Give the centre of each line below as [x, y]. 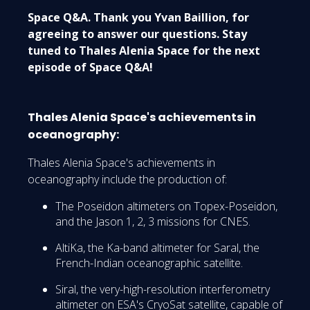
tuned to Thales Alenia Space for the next [144, 51]
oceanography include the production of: [127, 180]
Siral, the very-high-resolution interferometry [163, 290]
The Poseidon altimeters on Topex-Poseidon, [166, 207]
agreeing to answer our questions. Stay [137, 34]
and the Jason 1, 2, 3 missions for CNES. [153, 222]
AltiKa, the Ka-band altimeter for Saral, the [157, 248]
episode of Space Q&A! [90, 67]
